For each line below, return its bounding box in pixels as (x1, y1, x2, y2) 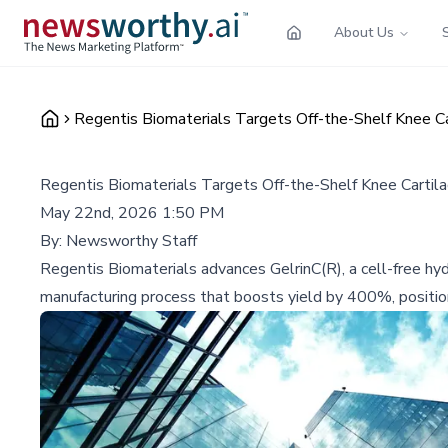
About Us (334, 22, 394, 42)
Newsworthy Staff (66, 229, 197, 252)
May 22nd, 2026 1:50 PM (40, 201, 224, 224)
